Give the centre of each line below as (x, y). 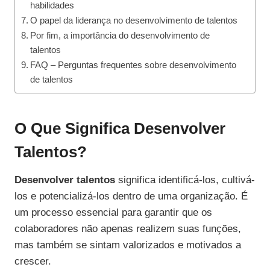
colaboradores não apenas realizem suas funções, (128, 229)
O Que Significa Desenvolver (120, 129)
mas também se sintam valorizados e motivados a (128, 245)
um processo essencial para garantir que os (113, 213)
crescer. (33, 262)
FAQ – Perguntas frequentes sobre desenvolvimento (133, 65)
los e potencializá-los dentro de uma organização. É (131, 196)
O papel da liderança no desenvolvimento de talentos (134, 20)
